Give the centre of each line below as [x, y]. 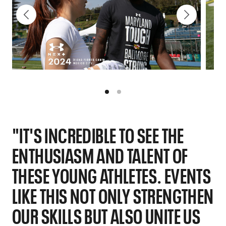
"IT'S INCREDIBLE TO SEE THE [98, 134]
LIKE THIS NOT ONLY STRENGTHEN [113, 195]
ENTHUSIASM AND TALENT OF [100, 154]
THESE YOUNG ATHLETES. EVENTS [112, 175]
